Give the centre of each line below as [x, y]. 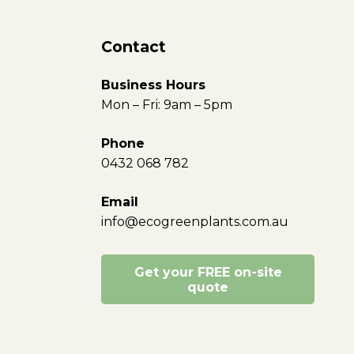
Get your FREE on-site [208, 272]
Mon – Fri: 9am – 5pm [167, 105]
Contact [134, 47]
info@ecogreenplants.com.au [195, 222]
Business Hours [153, 85]
